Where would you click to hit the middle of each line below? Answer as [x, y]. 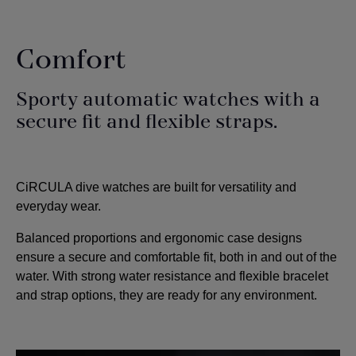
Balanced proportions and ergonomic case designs [159, 238]
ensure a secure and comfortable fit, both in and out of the [176, 257]
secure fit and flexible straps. [147, 123]
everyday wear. [58, 207]
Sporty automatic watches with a [168, 101]
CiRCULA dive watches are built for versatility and [156, 188]
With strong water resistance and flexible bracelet [190, 277]
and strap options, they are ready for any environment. [166, 296]
